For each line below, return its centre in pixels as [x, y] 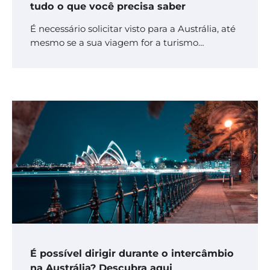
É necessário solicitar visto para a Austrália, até [133, 29]
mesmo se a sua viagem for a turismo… [117, 43]
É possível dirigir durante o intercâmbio [132, 253]
